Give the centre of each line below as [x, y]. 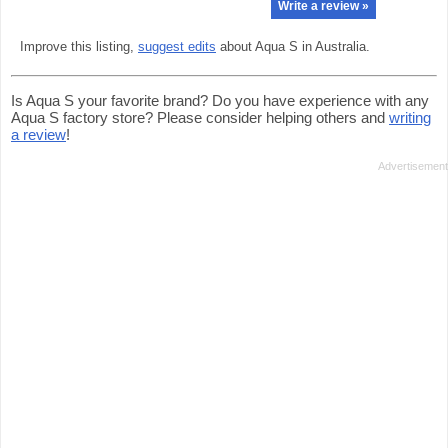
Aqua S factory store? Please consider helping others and [200, 117]
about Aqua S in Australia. [293, 47]
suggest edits [177, 47]
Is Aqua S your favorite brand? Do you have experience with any [220, 100]
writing [410, 117]
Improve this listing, [79, 47]
